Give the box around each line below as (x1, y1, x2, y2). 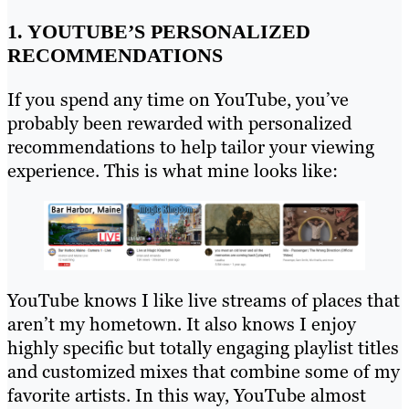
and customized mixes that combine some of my (7, 360, 400, 384)
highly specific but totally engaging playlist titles (7, 336, 399, 361)
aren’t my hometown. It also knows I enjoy (7, 312, 356, 337)
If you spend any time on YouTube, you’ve (7, 87, 349, 111)
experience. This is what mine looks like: (7, 158, 338, 183)
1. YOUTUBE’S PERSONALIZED (7, 19, 310, 43)
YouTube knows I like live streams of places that (7, 288, 400, 313)
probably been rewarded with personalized (7, 110, 351, 135)
